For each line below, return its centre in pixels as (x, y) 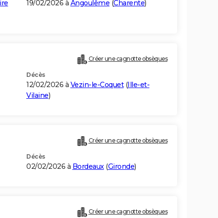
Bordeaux (88, 167)
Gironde (121, 167)
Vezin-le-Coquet (97, 85)
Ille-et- (138, 85)
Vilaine (37, 96)
